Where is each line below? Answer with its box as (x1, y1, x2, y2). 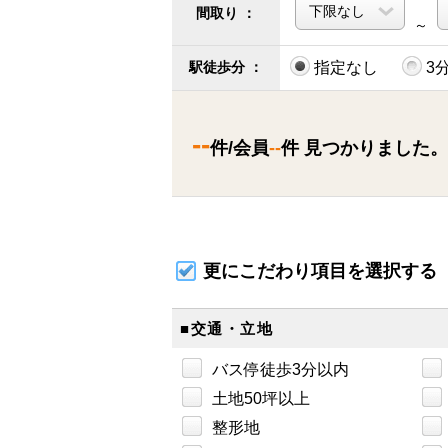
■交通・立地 (180, 320, 273, 338)
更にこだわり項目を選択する (203, 261, 437, 282)
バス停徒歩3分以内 (212, 361, 349, 379)
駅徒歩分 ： (189, 59, 263, 76)
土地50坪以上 (212, 390, 310, 408)
